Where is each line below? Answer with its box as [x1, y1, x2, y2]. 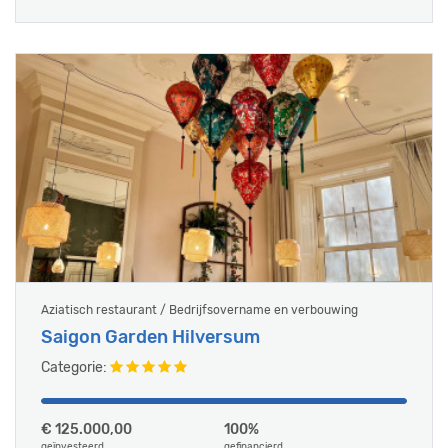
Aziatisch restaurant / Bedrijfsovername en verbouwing [41, 303, 358, 317]
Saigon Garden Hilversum [41, 326, 260, 348]
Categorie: [41, 359, 110, 376]
